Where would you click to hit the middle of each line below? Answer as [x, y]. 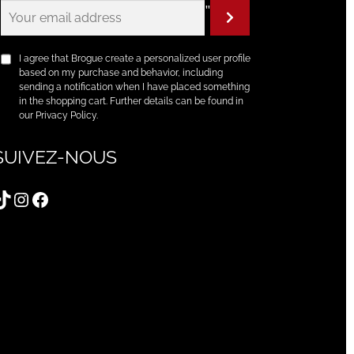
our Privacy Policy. [59, 115]
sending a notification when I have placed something [135, 87]
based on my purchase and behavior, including [121, 72]
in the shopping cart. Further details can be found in [132, 101]
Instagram [55, 198]
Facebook [73, 198]
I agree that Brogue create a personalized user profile [135, 58]
